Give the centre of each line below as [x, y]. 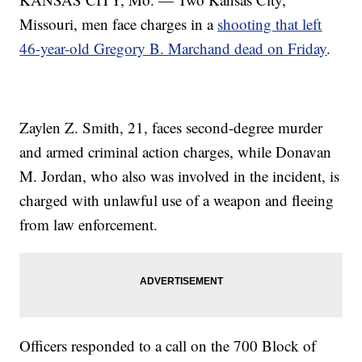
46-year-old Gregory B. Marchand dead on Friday [173, 48]
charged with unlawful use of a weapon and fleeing [177, 200]
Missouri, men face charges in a [119, 24]
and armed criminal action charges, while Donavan [176, 152]
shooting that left [270, 24]
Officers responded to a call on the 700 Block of [168, 346]
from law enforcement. [89, 225]
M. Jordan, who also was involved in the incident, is [180, 176]
